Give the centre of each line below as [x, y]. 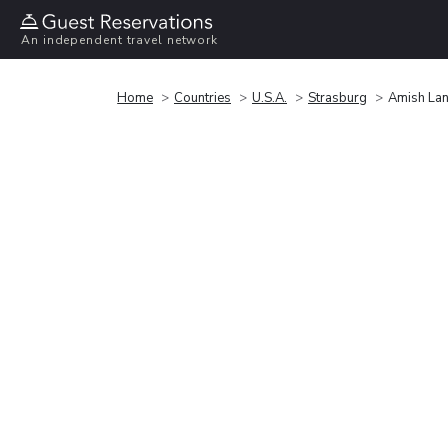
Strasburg [337, 97]
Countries [202, 97]
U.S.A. [269, 97]
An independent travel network [120, 40]
